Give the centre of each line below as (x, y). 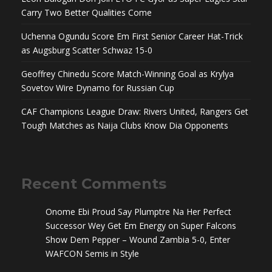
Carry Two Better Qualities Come (87, 12)
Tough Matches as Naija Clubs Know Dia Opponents (125, 125)
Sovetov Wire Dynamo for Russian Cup (98, 87)
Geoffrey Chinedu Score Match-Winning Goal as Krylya (127, 73)
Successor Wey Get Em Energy (106, 225)
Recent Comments (94, 183)
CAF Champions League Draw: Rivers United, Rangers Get (135, 111)
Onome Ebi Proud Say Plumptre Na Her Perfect (138, 211)
